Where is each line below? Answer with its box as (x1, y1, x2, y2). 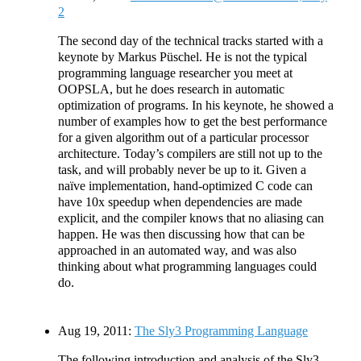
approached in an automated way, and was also (58, 243, 297, 257)
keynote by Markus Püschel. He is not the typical (58, 49, 307, 64)
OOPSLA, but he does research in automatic (58, 81, 284, 96)
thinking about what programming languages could (58, 259, 317, 273)
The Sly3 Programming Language (135, 323, 308, 338)
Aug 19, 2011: (58, 323, 131, 338)
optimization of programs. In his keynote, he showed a (58, 98, 334, 112)
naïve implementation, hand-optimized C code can (58, 178, 313, 193)
